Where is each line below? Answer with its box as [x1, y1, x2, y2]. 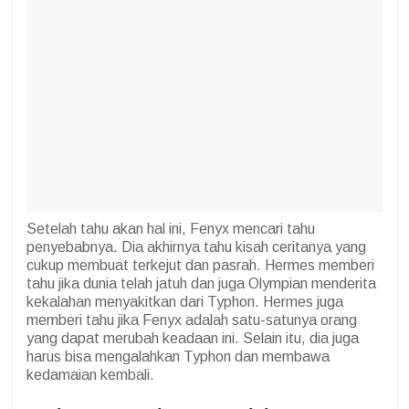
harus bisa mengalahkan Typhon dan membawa [26, 349, 330, 365]
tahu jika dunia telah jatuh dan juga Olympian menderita [26, 276, 376, 292]
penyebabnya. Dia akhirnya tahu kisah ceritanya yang [26, 239, 366, 256]
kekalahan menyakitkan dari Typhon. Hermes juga [26, 294, 343, 310]
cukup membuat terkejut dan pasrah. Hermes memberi [26, 257, 374, 274]
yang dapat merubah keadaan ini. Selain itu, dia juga [26, 330, 359, 347]
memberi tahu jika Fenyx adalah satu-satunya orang [26, 312, 357, 329]
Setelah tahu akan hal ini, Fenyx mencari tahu [26, 221, 315, 237]
